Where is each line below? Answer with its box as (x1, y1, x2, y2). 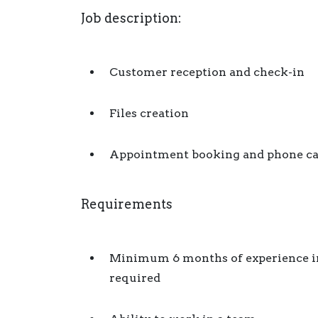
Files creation (109, 106, 189, 120)
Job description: (81, 11, 182, 26)
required (109, 271, 160, 285)
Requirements (81, 197, 172, 212)
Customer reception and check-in (109, 65, 305, 79)
